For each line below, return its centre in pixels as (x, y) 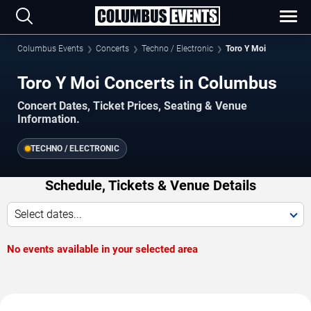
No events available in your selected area (102, 250)
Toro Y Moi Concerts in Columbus (147, 83)
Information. (49, 119)
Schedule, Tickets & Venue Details (150, 186)
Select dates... (48, 215)
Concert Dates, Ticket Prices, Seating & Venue (132, 106)
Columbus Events (50, 49)
